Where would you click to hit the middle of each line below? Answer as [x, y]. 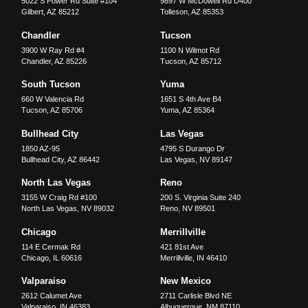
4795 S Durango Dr [192, 148]
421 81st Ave [181, 246]
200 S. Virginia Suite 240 [200, 198]
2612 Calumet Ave [52, 296]
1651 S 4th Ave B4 [190, 99]
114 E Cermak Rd [51, 246]
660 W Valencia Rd [53, 99]
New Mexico [185, 281]
